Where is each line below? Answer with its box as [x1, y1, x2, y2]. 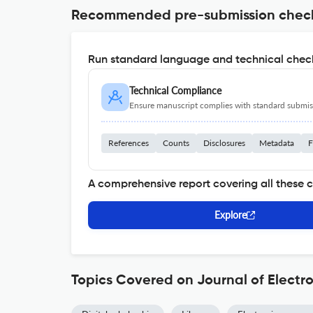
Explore [214, 209, 247, 221]
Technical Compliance [129, 85, 221, 96]
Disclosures [203, 138, 245, 148]
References [108, 138, 149, 148]
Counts [163, 138, 189, 148]
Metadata [259, 138, 294, 148]
